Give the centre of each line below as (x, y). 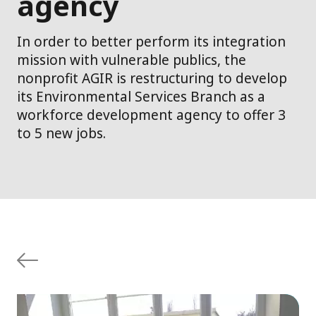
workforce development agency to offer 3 (151, 115)
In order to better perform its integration (151, 42)
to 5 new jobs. (61, 134)
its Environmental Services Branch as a (141, 97)
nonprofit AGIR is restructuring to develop (152, 79)
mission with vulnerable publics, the (132, 60)
